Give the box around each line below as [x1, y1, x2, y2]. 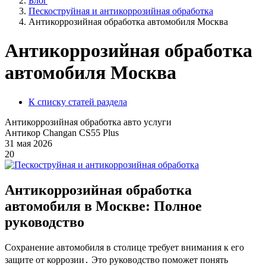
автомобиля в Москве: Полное [5, 198, 202, 214]
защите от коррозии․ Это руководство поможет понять [5, 254, 228, 265]
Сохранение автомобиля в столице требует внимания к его [5, 242, 244, 252]
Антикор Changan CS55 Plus [5, 127, 119, 138]
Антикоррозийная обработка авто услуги [5, 116, 172, 127]
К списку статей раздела [28, 96, 127, 107]
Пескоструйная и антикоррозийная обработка [28, 6, 213, 16]
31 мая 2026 [5, 138, 52, 148]
